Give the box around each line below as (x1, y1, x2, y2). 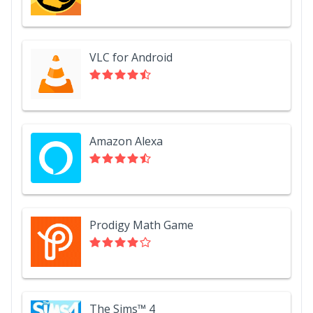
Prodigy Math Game (89, 217, 194, 233)
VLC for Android (89, 50, 173, 66)
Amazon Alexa (89, 133, 163, 150)
